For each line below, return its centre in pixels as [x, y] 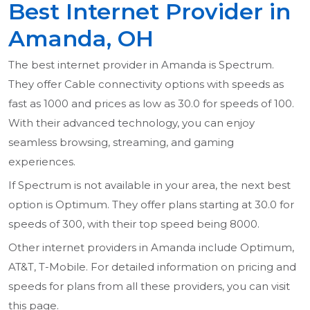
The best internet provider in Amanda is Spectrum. [141, 65]
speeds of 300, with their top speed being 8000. [134, 224]
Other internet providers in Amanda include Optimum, [151, 248]
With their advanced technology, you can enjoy [131, 123]
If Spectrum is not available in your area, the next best [149, 185]
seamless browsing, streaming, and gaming [121, 143]
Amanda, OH [81, 39]
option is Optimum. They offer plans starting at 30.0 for [151, 205]
